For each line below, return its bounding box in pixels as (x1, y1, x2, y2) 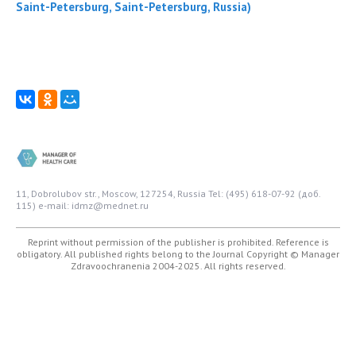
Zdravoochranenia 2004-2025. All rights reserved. (70, 259, 286, 272)
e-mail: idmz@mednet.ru (36, 199, 149, 211)
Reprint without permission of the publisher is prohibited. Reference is (27, 235, 329, 248)
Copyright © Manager (246, 247, 339, 260)
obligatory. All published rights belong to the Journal (17, 247, 246, 260)
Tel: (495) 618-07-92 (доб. (208, 187, 320, 199)
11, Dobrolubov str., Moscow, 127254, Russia (16, 187, 208, 199)
